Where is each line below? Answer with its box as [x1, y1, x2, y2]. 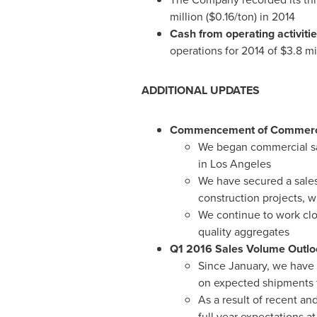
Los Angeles [209, 156, 271, 172]
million [169, 8, 203, 25]
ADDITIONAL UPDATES [141, 82, 260, 98]
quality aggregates [197, 224, 289, 240]
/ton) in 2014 [234, 8, 295, 25]
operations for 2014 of [169, 42, 280, 59]
